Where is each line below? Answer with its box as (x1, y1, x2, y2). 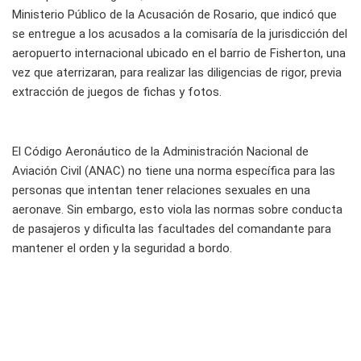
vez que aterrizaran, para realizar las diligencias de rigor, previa (12, 65, 342, 81)
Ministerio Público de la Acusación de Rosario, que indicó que (12, 7, 337, 23)
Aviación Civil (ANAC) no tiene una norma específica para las (12, 164, 335, 179)
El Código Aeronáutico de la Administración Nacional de (12, 144, 309, 160)
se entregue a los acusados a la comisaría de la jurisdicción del (12, 27, 347, 42)
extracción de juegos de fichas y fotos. (12, 85, 222, 100)
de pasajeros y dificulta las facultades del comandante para (12, 222, 331, 237)
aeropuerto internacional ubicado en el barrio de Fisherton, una (12, 46, 346, 61)
